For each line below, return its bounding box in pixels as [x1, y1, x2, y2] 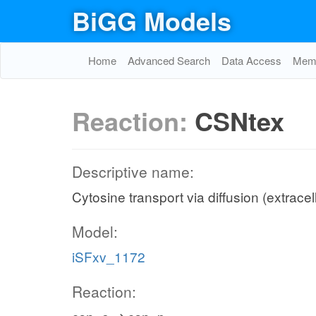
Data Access [221, 53, 281, 68]
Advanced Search [128, 53, 210, 68]
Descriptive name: [72, 161, 194, 182]
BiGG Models [72, 2, 231, 39]
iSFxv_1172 [72, 247, 145, 266]
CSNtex [195, 102, 284, 139]
